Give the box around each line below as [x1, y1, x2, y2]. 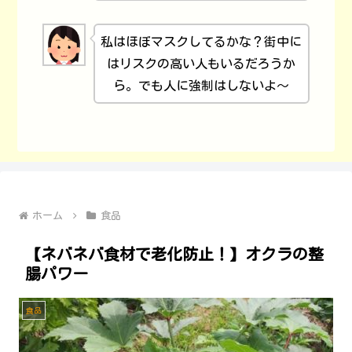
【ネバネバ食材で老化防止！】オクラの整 [25, 246, 324, 262]
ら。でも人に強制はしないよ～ [113, 79, 290, 92]
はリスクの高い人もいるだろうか [107, 57, 296, 70]
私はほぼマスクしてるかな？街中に [101, 35, 302, 48]
